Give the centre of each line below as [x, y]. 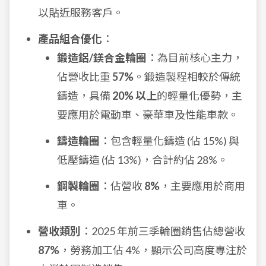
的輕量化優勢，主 [199, 96]
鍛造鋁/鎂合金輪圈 [102, 58]
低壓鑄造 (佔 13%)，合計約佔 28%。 [142, 160]
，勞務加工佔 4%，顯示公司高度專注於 [153, 250]
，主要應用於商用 [202, 186]
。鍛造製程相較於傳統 [187, 77]
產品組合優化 [70, 39]
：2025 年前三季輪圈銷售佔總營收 [163, 231]
